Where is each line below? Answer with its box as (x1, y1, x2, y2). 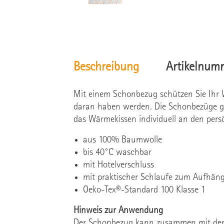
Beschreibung (73, 61, 139, 74)
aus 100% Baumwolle (83, 135, 162, 145)
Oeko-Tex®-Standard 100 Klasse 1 (83, 185, 206, 195)
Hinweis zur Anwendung (73, 205, 163, 216)
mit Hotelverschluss (83, 160, 154, 170)
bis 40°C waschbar (83, 147, 152, 158)
